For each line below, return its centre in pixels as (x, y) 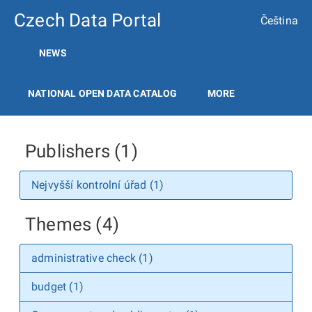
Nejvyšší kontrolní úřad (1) (98, 185)
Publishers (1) (81, 151)
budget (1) (57, 287)
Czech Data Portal (88, 20)
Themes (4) (72, 224)
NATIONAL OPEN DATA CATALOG (103, 93)
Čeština (279, 20)
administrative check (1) (92, 258)
